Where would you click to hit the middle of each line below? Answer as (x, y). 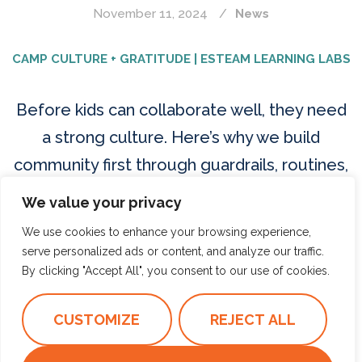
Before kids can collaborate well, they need (181, 110)
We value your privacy (102, 202)
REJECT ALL (253, 320)
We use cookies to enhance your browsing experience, (166, 232)
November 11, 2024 (150, 13)
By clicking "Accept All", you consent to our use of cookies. (176, 271)
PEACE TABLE (189, 333)
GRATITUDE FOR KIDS (84, 333)
